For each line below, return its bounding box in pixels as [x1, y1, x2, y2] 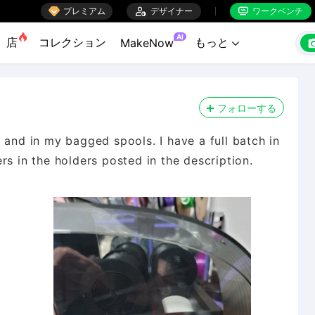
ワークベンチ [248, 5, 303, 16]
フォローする [217, 102, 276, 114]
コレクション [39, 35, 106, 49]
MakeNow [120, 36, 174, 50]
